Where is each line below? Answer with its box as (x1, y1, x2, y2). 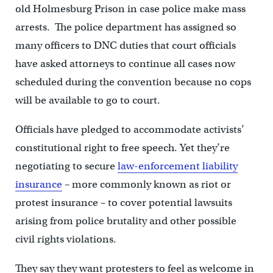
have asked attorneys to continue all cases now (15, 57, 235, 71)
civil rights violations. (15, 233, 116, 246)
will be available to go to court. (15, 94, 160, 107)
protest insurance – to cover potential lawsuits (15, 196, 232, 210)
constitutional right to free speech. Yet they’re (15, 141, 230, 155)
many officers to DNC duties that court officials (15, 39, 236, 52)
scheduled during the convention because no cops (15, 76, 251, 89)
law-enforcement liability (117, 160, 238, 173)
